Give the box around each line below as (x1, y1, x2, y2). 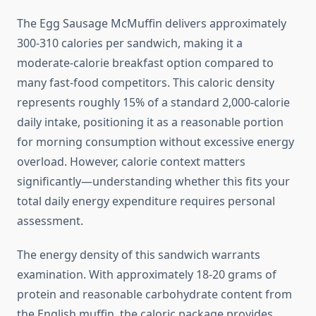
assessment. (17, 213, 83, 229)
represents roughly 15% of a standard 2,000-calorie (17, 95, 290, 111)
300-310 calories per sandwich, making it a (17, 35, 243, 51)
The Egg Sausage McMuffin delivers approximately (17, 16, 286, 32)
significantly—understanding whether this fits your (17, 174, 290, 190)
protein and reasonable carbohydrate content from (17, 286, 292, 303)
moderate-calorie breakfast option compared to (17, 55, 274, 71)
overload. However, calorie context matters (17, 154, 245, 170)
